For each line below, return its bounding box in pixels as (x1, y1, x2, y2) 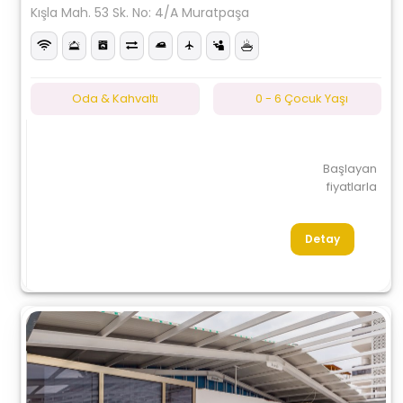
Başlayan (322, 160, 377, 177)
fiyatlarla (326, 178, 377, 195)
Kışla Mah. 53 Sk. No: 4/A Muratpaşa (31, 4, 250, 22)
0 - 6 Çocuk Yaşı (255, 90, 348, 107)
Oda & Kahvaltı (71, 90, 158, 107)
